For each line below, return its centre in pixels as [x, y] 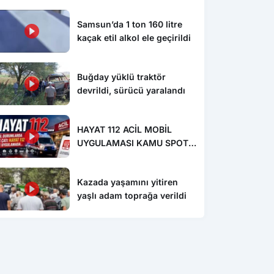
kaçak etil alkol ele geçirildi [134, 38]
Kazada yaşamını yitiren [128, 182]
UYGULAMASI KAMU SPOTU [136, 143]
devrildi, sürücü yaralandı [131, 90]
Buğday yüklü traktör [122, 76]
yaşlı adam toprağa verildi [132, 195]
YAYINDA [96, 156]
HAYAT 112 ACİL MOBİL [125, 129]
